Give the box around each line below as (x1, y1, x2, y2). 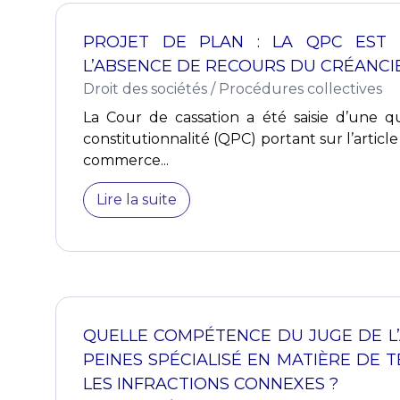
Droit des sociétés (83, 80, 207, 97)
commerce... (83, 152, 169, 169)
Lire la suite (96, 191, 177, 208)
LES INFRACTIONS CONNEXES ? (83, 374, 338, 394)
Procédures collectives (219, 80, 382, 97)
